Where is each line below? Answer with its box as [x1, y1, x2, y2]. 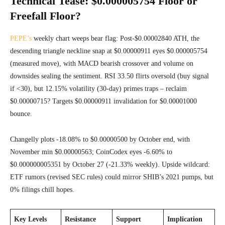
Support [116, 215, 141, 223]
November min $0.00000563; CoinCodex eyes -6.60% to [10, 148, 172, 156]
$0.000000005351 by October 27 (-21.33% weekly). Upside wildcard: [10, 161, 210, 169]
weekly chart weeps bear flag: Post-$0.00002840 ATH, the [32, 35, 199, 43]
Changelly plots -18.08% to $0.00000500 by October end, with [10, 136, 190, 144]
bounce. [10, 110, 32, 118]
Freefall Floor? [10, 10, 81, 23]
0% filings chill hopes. [10, 186, 74, 194]
